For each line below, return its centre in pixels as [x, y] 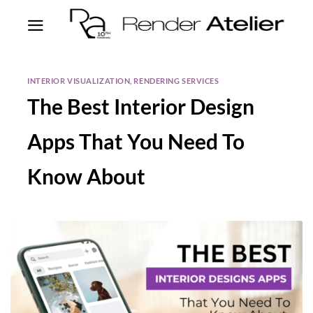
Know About [86, 176]
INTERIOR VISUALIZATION [79, 81]
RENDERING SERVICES [176, 81]
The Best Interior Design [141, 106]
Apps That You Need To [136, 141]
